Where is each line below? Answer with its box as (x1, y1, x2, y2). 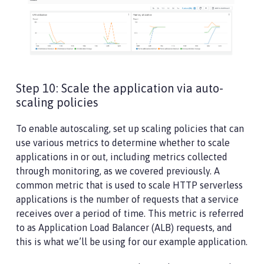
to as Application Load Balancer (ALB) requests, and (16, 222, 232, 233)
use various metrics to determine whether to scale (16, 137, 230, 148)
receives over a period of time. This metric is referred (16, 208, 244, 219)
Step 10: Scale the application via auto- (16, 81, 223, 95)
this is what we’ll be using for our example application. (16, 236, 247, 247)
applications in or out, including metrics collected (16, 151, 227, 163)
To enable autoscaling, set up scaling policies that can (16, 123, 244, 134)
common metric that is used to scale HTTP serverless (16, 180, 243, 191)
